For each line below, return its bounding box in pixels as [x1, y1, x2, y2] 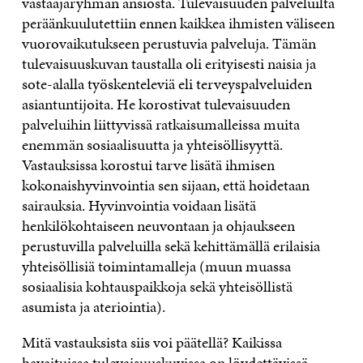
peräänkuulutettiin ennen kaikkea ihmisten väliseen [21, 11, 335, 34]
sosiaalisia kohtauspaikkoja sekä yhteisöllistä [21, 275, 293, 297]
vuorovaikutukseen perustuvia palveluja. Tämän [21, 32, 316, 54]
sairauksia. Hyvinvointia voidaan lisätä [21, 194, 256, 216]
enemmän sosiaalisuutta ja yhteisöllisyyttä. [21, 133, 283, 156]
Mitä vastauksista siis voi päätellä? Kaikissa [21, 331, 282, 353]
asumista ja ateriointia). [21, 295, 165, 318]
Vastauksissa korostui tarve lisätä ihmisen [21, 153, 275, 176]
